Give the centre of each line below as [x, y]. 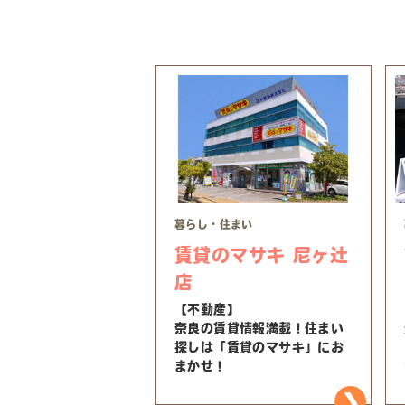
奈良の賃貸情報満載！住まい [259, 329]
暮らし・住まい [214, 225]
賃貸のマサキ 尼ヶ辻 [261, 255]
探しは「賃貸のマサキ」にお [259, 348]
